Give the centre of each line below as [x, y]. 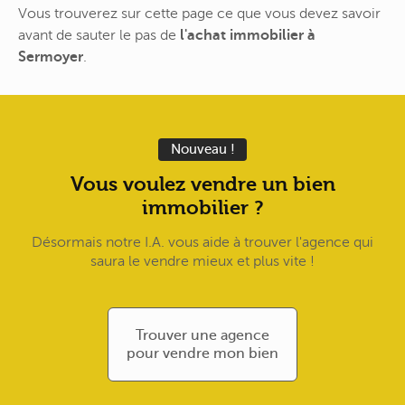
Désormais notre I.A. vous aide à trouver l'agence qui [202, 243]
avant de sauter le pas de [99, 35]
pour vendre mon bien [202, 354]
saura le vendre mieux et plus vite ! [202, 262]
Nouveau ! [202, 150]
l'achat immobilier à [248, 35]
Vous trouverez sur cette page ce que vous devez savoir [199, 13]
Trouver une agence [202, 336]
